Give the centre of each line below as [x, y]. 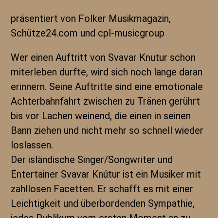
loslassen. [32, 145]
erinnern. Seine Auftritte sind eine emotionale [107, 87]
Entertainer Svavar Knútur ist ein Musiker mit [106, 174]
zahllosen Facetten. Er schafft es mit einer [102, 189]
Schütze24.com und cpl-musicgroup [88, 33]
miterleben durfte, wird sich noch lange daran [107, 72]
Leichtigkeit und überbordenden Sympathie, [103, 203]
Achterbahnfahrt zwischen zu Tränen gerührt [106, 101]
